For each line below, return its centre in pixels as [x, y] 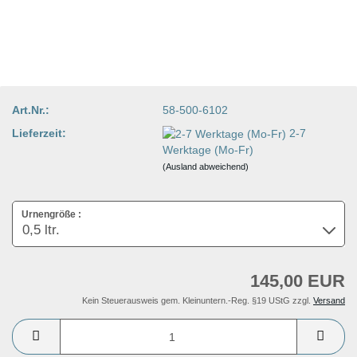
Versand [329, 301]
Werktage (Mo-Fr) [208, 149]
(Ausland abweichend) [206, 166]
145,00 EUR [298, 281]
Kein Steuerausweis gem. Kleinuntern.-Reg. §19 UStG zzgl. [198, 301]
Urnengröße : [51, 215]
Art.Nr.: [31, 110]
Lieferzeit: [39, 133]
